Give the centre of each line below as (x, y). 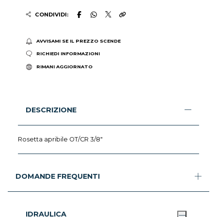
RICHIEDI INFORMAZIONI (68, 54)
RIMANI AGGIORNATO (64, 66)
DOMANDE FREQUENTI (58, 176)
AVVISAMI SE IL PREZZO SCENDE (78, 41)
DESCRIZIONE (51, 110)
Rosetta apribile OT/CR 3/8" (61, 139)
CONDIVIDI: (51, 14)
